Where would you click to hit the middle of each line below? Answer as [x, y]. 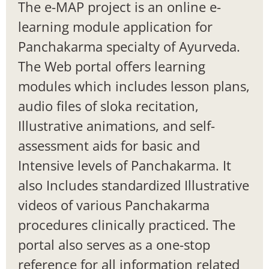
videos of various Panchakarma [114, 204]
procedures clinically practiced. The [127, 224]
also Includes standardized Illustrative [134, 185]
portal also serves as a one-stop [114, 244]
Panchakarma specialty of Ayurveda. [129, 46]
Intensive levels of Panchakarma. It [125, 165]
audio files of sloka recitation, [108, 105]
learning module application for [115, 26]
